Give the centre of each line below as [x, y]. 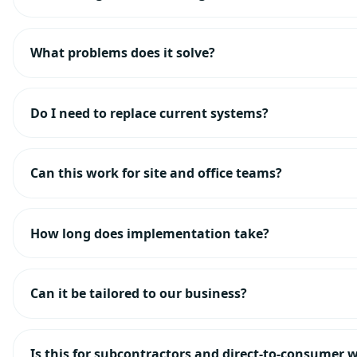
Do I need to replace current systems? [149, 113]
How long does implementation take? [149, 233]
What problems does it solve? [122, 53]
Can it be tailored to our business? [138, 294]
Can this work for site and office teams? [156, 173]
